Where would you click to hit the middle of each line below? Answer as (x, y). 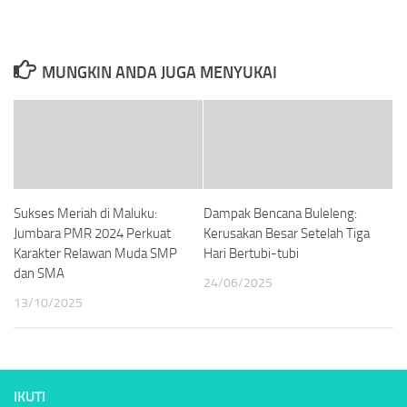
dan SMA (39, 273)
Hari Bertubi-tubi (251, 253)
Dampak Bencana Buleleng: (280, 213)
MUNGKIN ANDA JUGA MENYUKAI (159, 72)
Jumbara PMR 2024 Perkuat (92, 233)
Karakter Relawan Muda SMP (95, 253)
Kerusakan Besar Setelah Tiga (287, 233)
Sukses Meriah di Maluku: (85, 213)
